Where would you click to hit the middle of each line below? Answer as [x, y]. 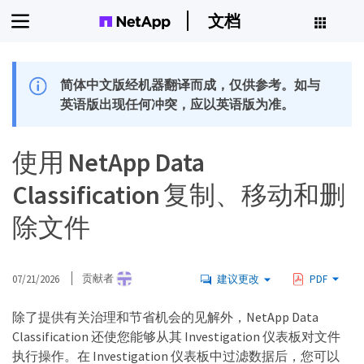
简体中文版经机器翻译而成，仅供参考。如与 [191, 84]
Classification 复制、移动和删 [179, 195]
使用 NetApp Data [108, 162]
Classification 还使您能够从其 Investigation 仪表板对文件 [176, 336]
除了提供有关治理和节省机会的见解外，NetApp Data [165, 317]
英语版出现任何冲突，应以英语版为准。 [178, 104]
